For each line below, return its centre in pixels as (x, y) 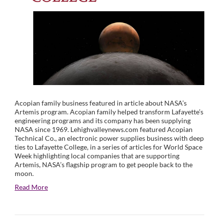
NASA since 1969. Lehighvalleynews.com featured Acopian (104, 130)
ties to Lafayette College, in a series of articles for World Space (109, 147)
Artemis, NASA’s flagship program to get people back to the (104, 165)
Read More (31, 187)
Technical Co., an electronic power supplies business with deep (109, 138)
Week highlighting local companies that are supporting (97, 156)
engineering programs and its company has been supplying (103, 121)
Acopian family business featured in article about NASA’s (101, 103)
